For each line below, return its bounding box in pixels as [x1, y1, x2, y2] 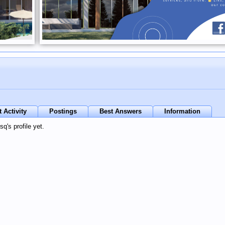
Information [164, 107, 201, 115]
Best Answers [99, 107, 142, 115]
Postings [49, 107, 77, 115]
